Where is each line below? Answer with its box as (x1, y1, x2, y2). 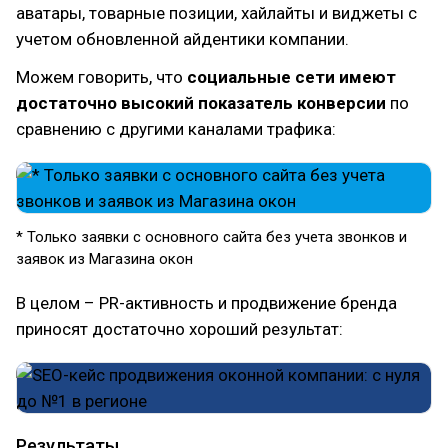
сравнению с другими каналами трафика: (16, 119, 336, 139)
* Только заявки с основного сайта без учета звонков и (16, 228, 407, 246)
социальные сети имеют (187, 67, 396, 87)
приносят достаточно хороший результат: (16, 319, 343, 339)
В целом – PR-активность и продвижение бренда (16, 293, 397, 313)
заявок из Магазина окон (16, 250, 193, 268)
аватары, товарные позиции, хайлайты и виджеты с (16, 3, 417, 23)
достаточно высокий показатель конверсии (16, 93, 386, 113)
